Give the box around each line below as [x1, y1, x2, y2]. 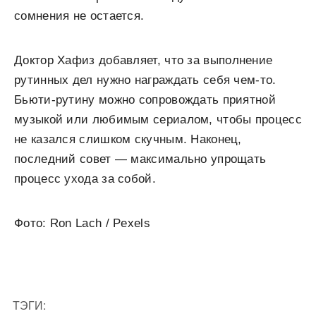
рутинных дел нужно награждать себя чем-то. [14, 73, 276, 87]
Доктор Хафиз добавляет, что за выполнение [14, 54, 273, 68]
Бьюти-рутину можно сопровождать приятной [14, 93, 276, 107]
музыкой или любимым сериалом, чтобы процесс [14, 113, 302, 127]
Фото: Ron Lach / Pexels [14, 217, 150, 231]
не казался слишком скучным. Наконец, [14, 133, 242, 147]
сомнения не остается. [14, 9, 145, 23]
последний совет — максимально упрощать [14, 152, 267, 166]
